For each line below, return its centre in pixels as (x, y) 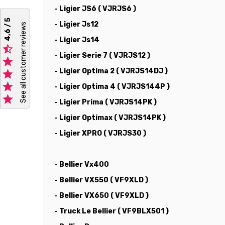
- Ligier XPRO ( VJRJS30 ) (100, 133)
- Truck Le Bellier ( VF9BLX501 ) (111, 211)
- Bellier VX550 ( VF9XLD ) (101, 180)
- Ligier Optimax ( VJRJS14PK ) (110, 118)
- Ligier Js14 (77, 40)
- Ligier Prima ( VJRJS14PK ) (105, 102)
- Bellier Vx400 (82, 164)
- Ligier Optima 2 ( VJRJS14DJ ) (111, 71)
